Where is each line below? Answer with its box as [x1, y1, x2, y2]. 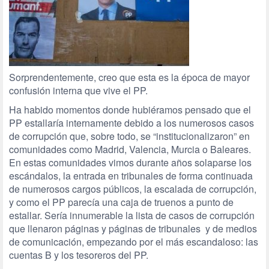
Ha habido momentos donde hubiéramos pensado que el [9, 103, 251, 116]
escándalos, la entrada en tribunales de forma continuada [9, 169, 253, 183]
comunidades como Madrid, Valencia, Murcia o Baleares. [9, 142, 251, 156]
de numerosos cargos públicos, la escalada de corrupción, [9, 182, 256, 196]
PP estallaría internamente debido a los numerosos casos [9, 116, 254, 130]
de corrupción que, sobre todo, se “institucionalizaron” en [9, 129, 250, 143]
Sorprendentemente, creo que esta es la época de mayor [9, 70, 250, 84]
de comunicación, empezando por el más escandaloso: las [9, 235, 258, 249]
